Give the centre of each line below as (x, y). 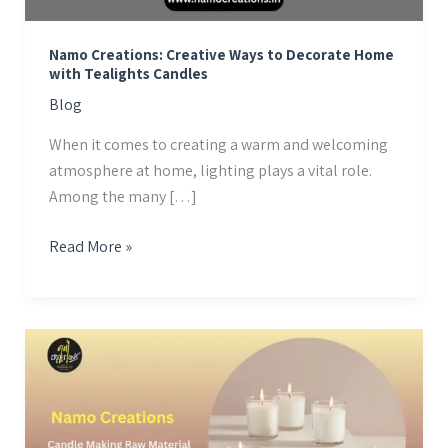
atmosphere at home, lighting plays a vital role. (210, 171)
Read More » (90, 247)
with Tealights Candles (128, 73)
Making (72, 366)
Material (76, 418)
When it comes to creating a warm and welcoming (218, 145)
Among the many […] (122, 197)
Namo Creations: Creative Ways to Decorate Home (221, 54)
